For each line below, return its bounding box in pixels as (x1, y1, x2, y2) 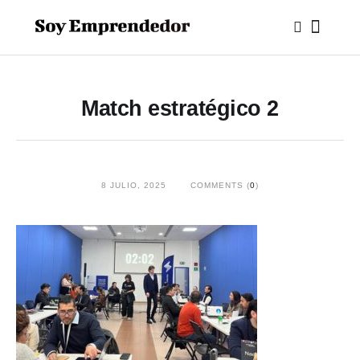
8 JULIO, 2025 (101, 181, 166, 190)
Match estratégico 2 (81, 96, 279, 121)
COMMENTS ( (190, 181, 250, 190)
